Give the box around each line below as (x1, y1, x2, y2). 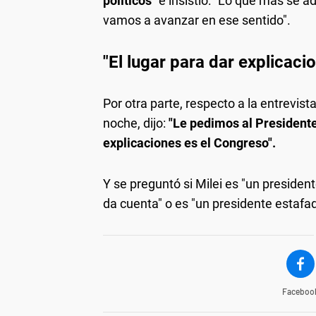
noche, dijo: (103, 115, 169, 130)
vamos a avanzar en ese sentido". (103, 12, 291, 28)
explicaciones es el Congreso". (103, 135, 276, 150)
